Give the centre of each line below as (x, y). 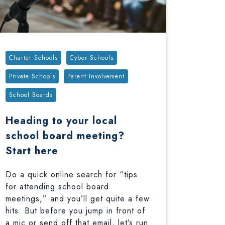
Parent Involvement (96, 76)
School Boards (31, 95)
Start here (32, 151)
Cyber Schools (91, 58)
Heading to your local (61, 121)
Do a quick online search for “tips (71, 175)
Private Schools (32, 76)
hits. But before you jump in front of (75, 211)
